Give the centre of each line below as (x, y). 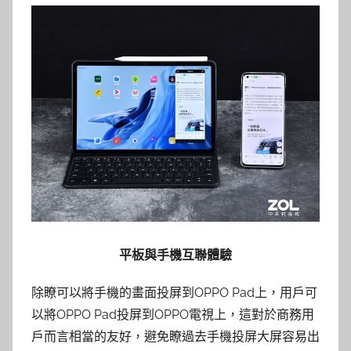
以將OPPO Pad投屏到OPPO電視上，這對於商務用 (173, 314)
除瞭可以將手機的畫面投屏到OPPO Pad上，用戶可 (174, 292)
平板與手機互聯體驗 (175, 255)
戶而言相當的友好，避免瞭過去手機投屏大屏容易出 (175, 336)
